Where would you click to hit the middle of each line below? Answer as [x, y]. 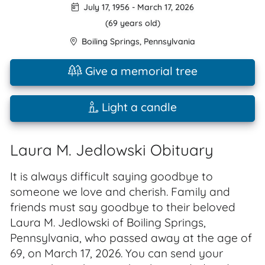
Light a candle [138, 107]
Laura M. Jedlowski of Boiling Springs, [108, 222]
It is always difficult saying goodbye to [112, 176]
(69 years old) [132, 23]
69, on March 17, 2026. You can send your [117, 253]
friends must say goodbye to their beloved [123, 207]
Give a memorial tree [140, 71]
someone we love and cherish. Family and [120, 192]
